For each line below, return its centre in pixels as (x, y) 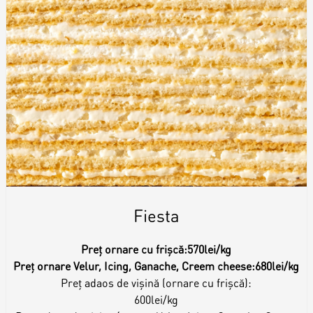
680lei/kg (277, 265)
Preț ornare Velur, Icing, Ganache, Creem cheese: (134, 265)
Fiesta (156, 215)
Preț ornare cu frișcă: (134, 249)
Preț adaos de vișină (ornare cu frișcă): (156, 282)
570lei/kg (210, 249)
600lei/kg (156, 299)
